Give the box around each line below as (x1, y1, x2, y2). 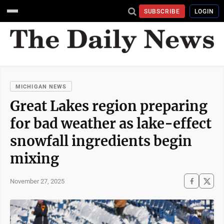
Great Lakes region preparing (10, 97, 207, 115)
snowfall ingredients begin (10, 132, 192, 150)
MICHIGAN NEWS (15, 83, 67, 90)
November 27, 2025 (10, 177, 64, 185)
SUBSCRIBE (143, 7, 180, 15)
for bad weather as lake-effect (10, 115, 211, 132)
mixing (10, 150, 59, 167)
